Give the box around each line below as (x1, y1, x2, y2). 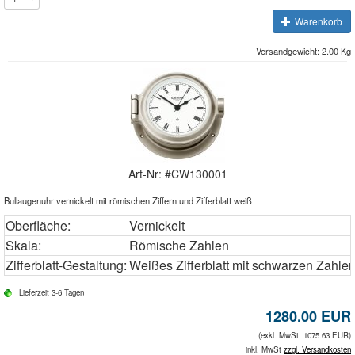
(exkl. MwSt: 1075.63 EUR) (258, 330, 351, 341)
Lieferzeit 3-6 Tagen (19, 287, 84, 298)
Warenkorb (295, 14, 342, 28)
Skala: (6, 236, 41, 254)
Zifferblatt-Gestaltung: (6, 256, 127, 274)
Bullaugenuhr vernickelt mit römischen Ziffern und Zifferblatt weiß (4, 194, 252, 207)
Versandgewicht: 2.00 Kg (256, 44, 351, 57)
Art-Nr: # (128, 166, 171, 181)
